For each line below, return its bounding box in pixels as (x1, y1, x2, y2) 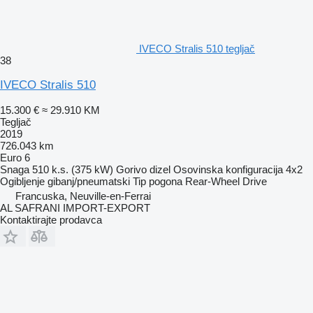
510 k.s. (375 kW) (32, 163, 113, 175)
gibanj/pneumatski (48, 175, 130, 187)
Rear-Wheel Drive (185, 175, 267, 187)
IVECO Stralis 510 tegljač (139, 42, 255, 54)
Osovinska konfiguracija (173, 163, 283, 175)
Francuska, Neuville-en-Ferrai (15, 189, 151, 202)
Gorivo (116, 163, 147, 175)
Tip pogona (133, 175, 182, 187)
